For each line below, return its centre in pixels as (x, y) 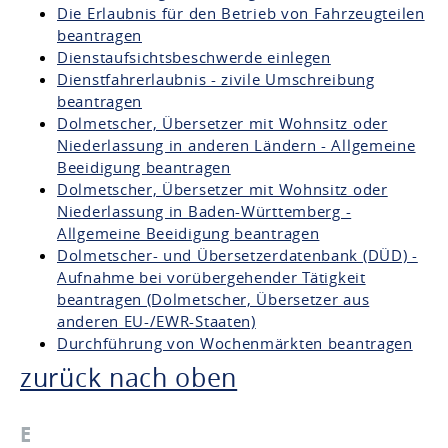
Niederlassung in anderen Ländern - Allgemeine (236, 145)
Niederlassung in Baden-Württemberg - (204, 211)
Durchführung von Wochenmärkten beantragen (235, 343)
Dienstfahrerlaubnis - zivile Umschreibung (216, 79)
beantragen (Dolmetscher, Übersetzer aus (213, 299)
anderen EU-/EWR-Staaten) (156, 321)
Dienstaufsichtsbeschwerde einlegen (194, 57)
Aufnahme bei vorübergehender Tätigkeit (211, 277)
